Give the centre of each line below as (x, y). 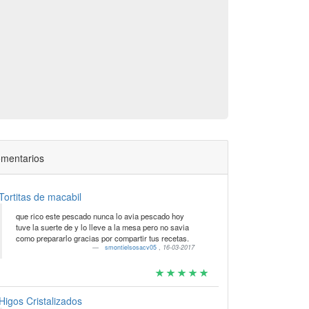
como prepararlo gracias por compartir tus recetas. (102, 238)
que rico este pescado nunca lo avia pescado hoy (100, 216)
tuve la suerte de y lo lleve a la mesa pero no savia (102, 227)
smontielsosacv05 (132, 247)
